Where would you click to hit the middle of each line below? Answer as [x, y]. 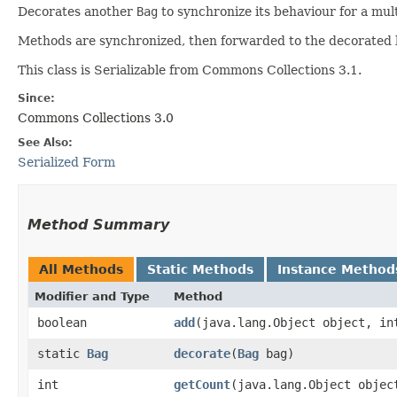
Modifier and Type [92, 296]
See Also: [45, 143]
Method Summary [98, 225]
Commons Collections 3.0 [96, 118]
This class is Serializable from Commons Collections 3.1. [190, 70]
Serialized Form [66, 162]
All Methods [81, 269]
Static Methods [200, 269]
